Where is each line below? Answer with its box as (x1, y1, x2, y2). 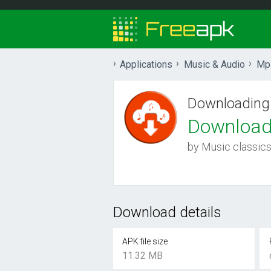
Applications (120, 59, 172, 70)
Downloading (188, 95, 270, 112)
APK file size (122, 237, 168, 246)
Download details (113, 204, 221, 221)
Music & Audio (184, 59, 245, 70)
